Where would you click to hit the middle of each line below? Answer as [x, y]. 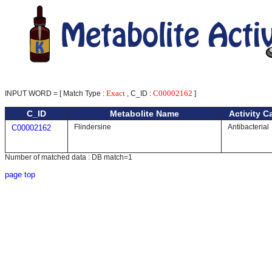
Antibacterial [248, 127]
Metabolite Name [144, 114]
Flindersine [93, 127]
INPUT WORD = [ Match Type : [56, 93]
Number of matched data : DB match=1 [69, 157]
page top [20, 175]
